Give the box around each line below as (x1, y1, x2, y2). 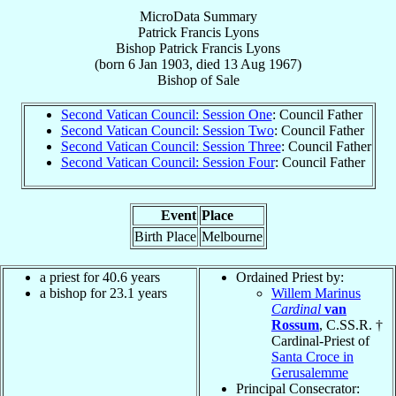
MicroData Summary (139, 8, 257, 24)
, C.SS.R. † (319, 316, 383, 332)
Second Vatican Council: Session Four (60, 154, 275, 170)
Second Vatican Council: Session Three (60, 138, 281, 154)
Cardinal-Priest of (271, 332, 369, 348)
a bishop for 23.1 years (40, 285, 167, 301)
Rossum (271, 316, 319, 332)
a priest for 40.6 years (40, 269, 160, 285)
